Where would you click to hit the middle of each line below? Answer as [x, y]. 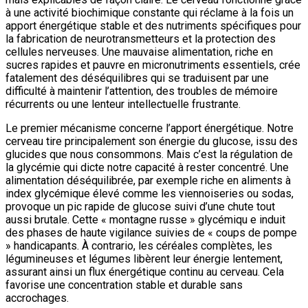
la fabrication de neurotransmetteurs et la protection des [141, 39]
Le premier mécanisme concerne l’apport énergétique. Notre [150, 129]
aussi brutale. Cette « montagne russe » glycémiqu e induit [145, 220]
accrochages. [37, 298]
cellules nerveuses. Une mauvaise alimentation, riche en [139, 52]
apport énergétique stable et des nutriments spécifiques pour [153, 26]
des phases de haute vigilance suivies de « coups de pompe [151, 233]
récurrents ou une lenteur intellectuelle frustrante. [123, 104]
